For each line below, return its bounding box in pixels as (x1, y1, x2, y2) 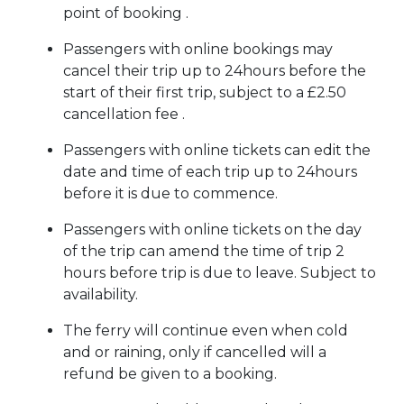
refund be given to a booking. (63, 365, 277, 383)
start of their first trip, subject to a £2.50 (63, 84, 346, 102)
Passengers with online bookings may (63, 41, 333, 59)
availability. (63, 286, 138, 304)
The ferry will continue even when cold (63, 322, 348, 340)
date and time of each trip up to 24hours (63, 163, 357, 181)
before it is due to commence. (63, 185, 278, 203)
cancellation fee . (63, 106, 185, 124)
